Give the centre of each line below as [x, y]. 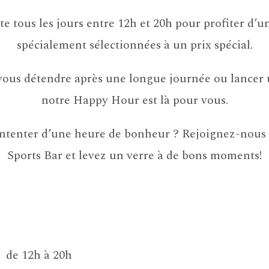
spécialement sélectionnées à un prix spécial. [134, 45]
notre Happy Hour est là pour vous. [134, 100]
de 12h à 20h [39, 255]
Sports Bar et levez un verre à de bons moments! [134, 155]
